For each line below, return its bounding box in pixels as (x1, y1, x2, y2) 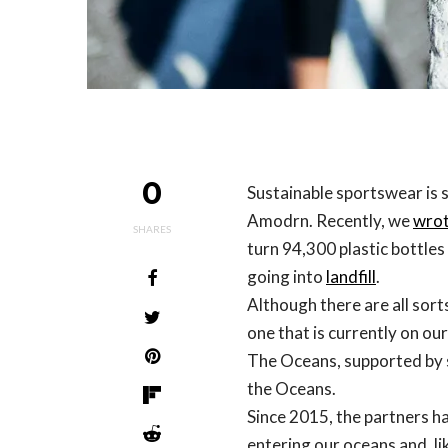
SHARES (133, 223, 171, 235)
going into (247, 266, 326, 287)
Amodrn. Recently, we (247, 210, 413, 231)
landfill (326, 266, 376, 287)
